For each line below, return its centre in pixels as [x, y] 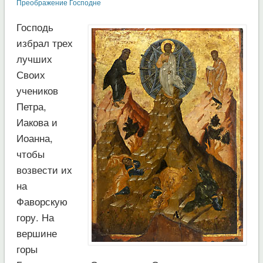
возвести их [44, 169]
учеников [37, 90]
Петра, [31, 106]
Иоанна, [34, 137]
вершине [36, 232]
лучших [34, 58]
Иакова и [37, 122]
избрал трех [44, 42]
